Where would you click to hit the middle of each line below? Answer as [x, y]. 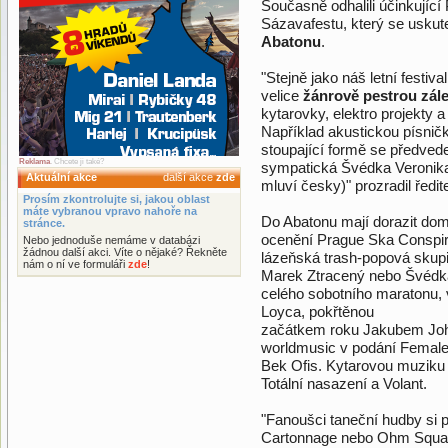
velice [282, 95]
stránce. [44, 223]
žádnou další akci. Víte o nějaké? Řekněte [125, 252]
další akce [189, 177]
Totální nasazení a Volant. [344, 383]
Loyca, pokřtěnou [317, 311]
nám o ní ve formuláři [75, 264]
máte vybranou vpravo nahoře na [110, 211]
